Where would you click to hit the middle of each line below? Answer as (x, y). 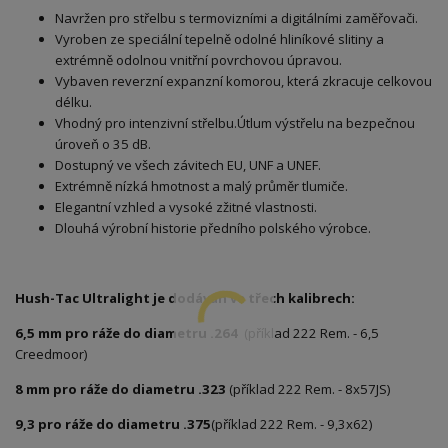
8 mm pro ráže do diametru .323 (120, 388)
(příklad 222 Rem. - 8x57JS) (308, 388)
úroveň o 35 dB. (103, 143)
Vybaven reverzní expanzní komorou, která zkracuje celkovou (243, 80)
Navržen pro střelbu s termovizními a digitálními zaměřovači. (236, 17)
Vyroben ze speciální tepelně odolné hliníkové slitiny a (219, 38)
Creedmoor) (51, 353)
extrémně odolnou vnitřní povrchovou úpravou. (198, 59)
